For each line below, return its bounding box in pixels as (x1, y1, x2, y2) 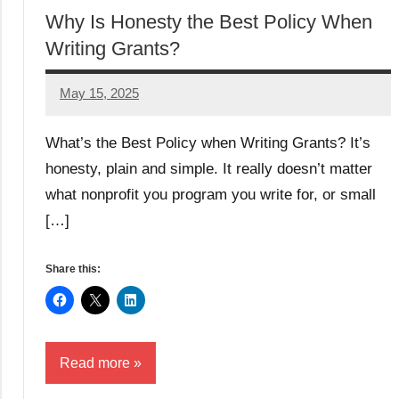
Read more (60, 354, 130, 370)
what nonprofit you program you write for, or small (45, 186, 376, 203)
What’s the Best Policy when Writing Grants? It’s (45, 134, 370, 151)
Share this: (45, 263, 101, 275)
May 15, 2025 (60, 85, 139, 102)
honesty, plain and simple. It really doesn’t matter (45, 160, 372, 177)
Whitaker (60, 120, 111, 136)
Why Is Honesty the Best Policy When (45, 10, 372, 33)
